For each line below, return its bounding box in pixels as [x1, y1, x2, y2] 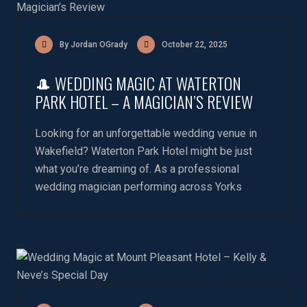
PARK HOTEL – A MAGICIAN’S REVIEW [35, 89, 253, 114]
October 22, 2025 [162, 40, 228, 49]
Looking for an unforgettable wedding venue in [35, 127, 257, 140]
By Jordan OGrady [60, 40, 127, 49]
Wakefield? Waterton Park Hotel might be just [35, 145, 252, 158]
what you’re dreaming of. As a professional [35, 162, 239, 175]
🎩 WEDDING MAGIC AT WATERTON [35, 71, 241, 95]
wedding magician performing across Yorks [35, 180, 242, 193]
